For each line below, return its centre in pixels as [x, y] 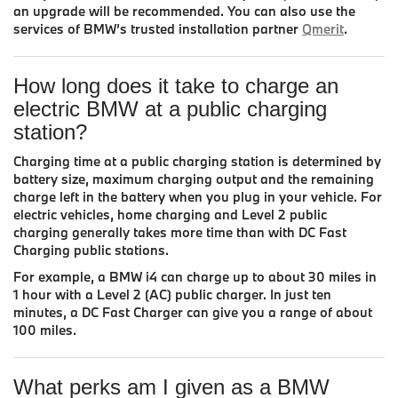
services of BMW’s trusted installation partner [158, 28]
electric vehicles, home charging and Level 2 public [170, 214]
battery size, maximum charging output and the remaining [194, 179]
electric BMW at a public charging [170, 108]
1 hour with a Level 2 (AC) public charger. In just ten [172, 294]
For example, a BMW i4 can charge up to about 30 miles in [195, 276]
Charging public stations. [91, 250]
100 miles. [45, 330]
